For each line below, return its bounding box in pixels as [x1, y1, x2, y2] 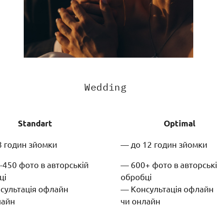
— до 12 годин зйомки [121, 139, 207, 149]
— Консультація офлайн [121, 183, 214, 194]
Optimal [163, 118, 195, 128]
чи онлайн [121, 195, 162, 206]
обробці [121, 171, 152, 182]
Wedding [84, 80, 133, 93]
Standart [17, 118, 52, 128]
